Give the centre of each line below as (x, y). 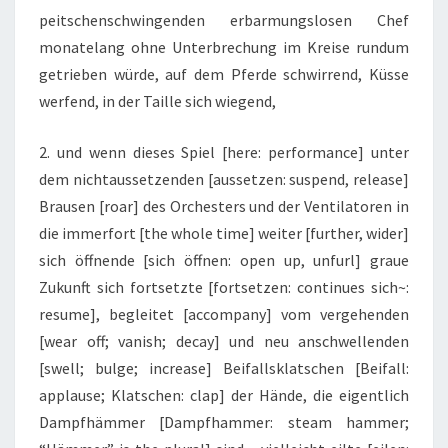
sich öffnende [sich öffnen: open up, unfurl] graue (224, 260)
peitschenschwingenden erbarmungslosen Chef (224, 20)
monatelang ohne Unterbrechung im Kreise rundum (224, 47)
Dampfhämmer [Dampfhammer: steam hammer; (224, 422)
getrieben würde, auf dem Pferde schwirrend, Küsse (224, 74)
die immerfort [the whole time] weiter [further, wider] (224, 233)
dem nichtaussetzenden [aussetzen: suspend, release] (224, 179)
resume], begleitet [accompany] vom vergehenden (224, 314)
